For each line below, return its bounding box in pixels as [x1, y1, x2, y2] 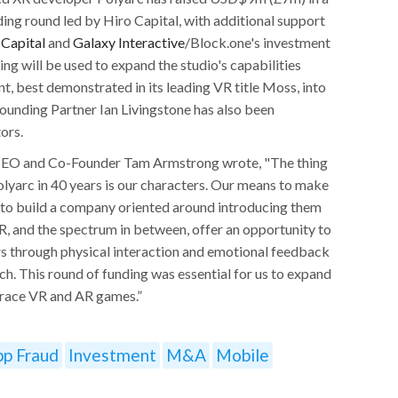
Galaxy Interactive [73, 33, 185, 51]
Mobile [216, 344, 269, 365]
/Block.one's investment [185, 33, 330, 51]
